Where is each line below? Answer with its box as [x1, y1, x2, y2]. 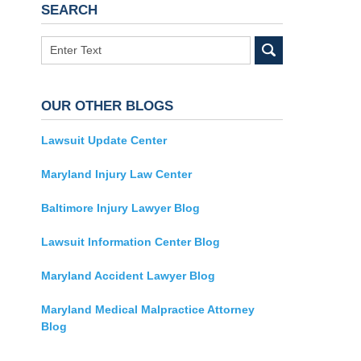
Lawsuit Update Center [41, 134, 167, 147]
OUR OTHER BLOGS [41, 98, 173, 114]
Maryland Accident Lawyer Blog [41, 269, 215, 283]
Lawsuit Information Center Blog [41, 235, 220, 249]
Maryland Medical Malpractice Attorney [41, 303, 255, 317]
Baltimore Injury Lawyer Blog [41, 201, 200, 215]
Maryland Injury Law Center [41, 168, 192, 181]
